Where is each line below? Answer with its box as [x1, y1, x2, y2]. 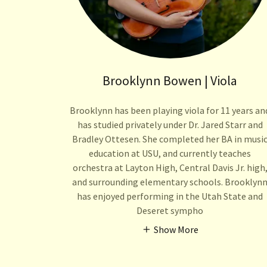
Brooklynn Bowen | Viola [103, 72, 238, 89]
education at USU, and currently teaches [89, 147, 252, 159]
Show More [153, 223, 198, 235]
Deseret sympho [136, 204, 204, 216]
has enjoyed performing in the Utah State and [77, 190, 263, 202]
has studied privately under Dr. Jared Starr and [77, 118, 263, 131]
